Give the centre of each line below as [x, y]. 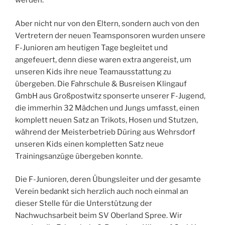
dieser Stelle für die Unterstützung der [84, 204]
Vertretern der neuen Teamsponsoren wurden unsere [110, 35]
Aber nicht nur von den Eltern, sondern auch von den [107, 23]
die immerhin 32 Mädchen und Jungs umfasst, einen [107, 108]
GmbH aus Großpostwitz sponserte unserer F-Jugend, [110, 96]
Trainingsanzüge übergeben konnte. [79, 156]
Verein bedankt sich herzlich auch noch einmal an [102, 192]
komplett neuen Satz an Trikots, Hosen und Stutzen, [106, 120]
